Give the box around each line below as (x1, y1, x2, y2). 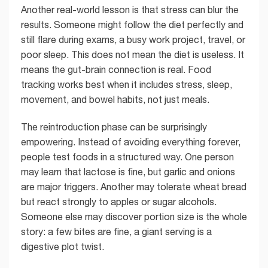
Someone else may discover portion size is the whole (21, 211, 247, 222)
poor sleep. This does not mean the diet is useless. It (21, 49, 244, 60)
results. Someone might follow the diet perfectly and (21, 19, 243, 31)
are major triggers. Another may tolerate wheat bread (21, 181, 246, 192)
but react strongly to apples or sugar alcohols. (21, 196, 217, 207)
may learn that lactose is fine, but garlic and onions (21, 166, 235, 177)
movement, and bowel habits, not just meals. (21, 94, 209, 105)
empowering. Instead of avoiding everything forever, (21, 136, 240, 147)
